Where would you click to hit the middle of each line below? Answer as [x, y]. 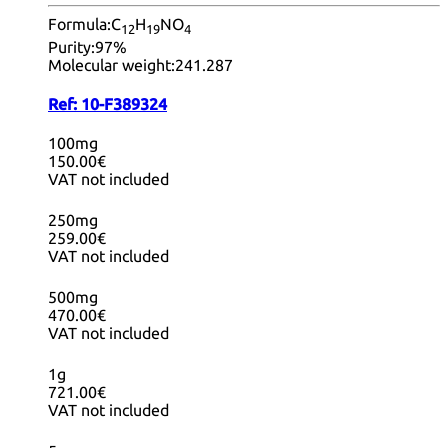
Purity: [71, 46]
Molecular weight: [111, 64]
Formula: [79, 24]
